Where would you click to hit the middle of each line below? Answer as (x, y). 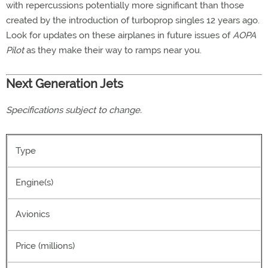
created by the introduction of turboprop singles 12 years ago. (133, 20)
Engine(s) (34, 182)
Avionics (33, 214)
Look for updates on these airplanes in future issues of (119, 35)
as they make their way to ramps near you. (113, 50)
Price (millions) (45, 246)
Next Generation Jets (65, 84)
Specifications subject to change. (74, 110)
